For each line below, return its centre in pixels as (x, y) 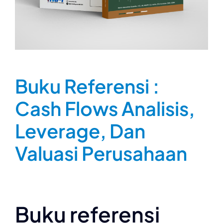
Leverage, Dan (80, 131)
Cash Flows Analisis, (105, 108)
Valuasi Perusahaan (101, 153)
